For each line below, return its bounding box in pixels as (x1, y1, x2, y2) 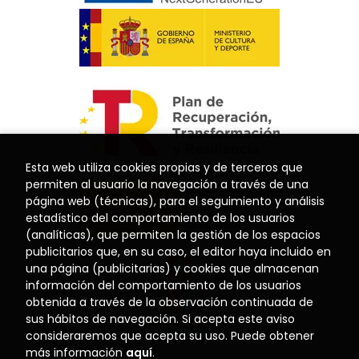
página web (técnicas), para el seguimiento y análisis (26, 193, 325, 209)
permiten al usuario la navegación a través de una (26, 176, 309, 192)
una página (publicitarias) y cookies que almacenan (26, 260, 319, 276)
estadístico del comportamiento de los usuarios (26, 210, 295, 226)
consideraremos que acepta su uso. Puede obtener (26, 328, 314, 344)
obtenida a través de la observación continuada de (26, 294, 313, 310)
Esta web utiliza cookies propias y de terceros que (26, 159, 303, 175)
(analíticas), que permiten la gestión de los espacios (26, 227, 321, 243)
